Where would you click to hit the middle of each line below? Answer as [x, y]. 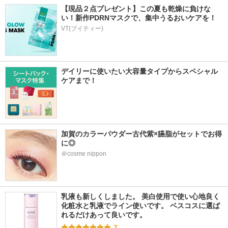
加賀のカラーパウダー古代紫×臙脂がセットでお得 [141, 134]
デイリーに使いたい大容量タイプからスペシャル [139, 71]
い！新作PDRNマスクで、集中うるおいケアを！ [139, 18]
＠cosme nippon [84, 154]
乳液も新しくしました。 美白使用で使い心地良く [140, 196]
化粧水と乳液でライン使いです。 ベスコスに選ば [140, 206]
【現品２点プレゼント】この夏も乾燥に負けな [136, 9]
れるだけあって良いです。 [104, 215]
